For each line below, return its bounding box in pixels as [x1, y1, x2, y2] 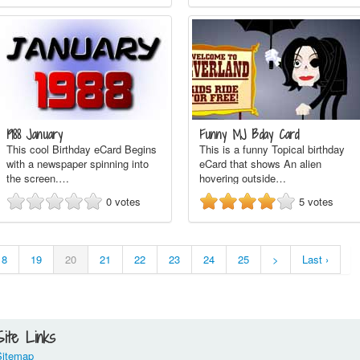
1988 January [6, 126, 63, 143]
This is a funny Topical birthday [199, 141, 345, 157]
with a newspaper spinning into [6, 156, 149, 171]
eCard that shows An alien [199, 156, 321, 171]
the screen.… [6, 170, 69, 186]
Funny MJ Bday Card [199, 126, 299, 143]
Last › [302, 252, 329, 267]
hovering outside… [199, 170, 286, 186]
